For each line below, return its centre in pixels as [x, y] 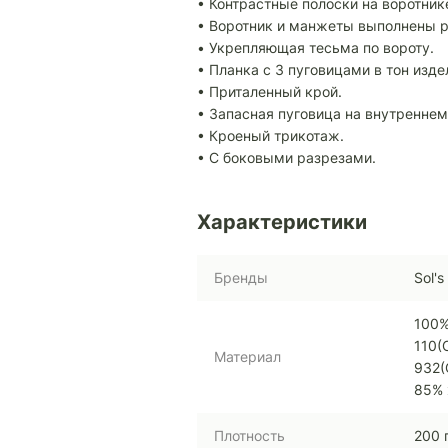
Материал [247, 357]
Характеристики [282, 222]
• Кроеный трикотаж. [270, 136]
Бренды [241, 278]
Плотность [249, 436]
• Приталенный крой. [269, 92]
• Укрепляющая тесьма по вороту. [315, 48]
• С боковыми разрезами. [286, 158]
